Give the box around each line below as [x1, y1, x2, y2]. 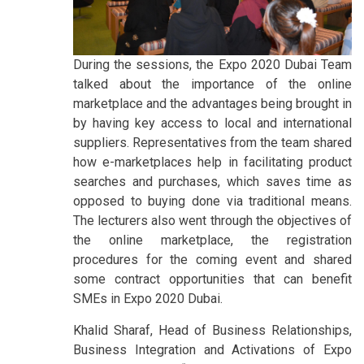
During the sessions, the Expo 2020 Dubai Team [73, 57, 352, 73]
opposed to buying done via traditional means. [73, 193, 352, 210]
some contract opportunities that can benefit [73, 271, 352, 288]
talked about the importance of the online [73, 76, 352, 93]
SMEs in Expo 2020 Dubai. [73, 291, 223, 307]
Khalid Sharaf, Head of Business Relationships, [73, 323, 352, 339]
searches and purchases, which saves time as [73, 174, 352, 190]
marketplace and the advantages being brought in [73, 96, 352, 112]
